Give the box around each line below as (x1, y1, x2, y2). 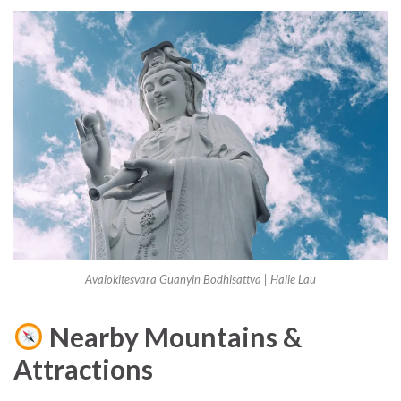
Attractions (13, 352, 153, 385)
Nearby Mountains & (44, 320, 303, 353)
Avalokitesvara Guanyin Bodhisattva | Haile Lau (85, 271, 316, 286)
